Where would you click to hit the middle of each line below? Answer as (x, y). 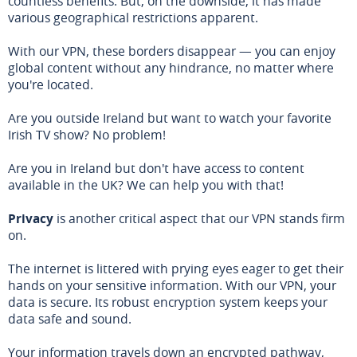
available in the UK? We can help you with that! (146, 184)
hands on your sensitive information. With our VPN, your (172, 285)
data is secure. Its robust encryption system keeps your (168, 302)
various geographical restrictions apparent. (133, 17)
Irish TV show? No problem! (87, 134)
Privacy (31, 218)
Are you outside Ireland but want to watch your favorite (170, 118)
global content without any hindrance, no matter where (171, 67)
